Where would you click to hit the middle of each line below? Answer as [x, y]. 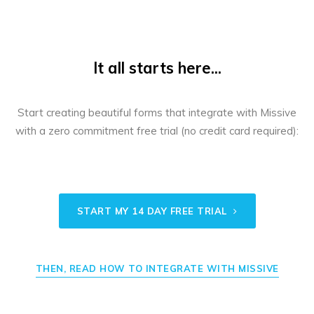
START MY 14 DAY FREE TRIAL [153, 211]
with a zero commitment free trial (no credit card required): [157, 130]
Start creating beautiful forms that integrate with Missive [157, 112]
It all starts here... [157, 68]
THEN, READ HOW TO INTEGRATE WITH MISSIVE [157, 268]
